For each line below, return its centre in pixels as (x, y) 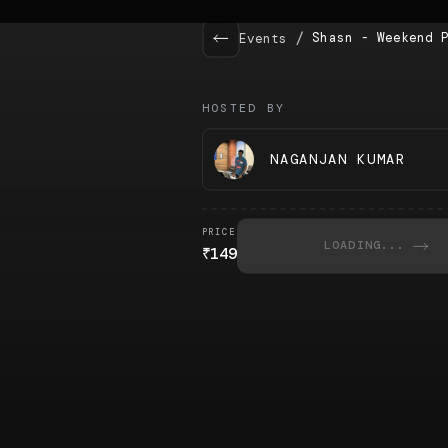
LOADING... (364, 245)
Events (263, 39)
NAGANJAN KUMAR (338, 159)
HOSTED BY (243, 107)
